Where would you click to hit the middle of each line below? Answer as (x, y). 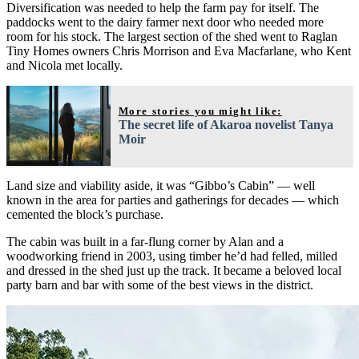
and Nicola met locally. (65, 65)
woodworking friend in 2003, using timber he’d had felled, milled (172, 256)
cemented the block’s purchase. (85, 214)
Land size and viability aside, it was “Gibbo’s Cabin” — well (161, 185)
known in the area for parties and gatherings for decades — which (173, 200)
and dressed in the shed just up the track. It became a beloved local (174, 270)
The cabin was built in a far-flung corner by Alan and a (145, 241)
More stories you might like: (200, 111)
